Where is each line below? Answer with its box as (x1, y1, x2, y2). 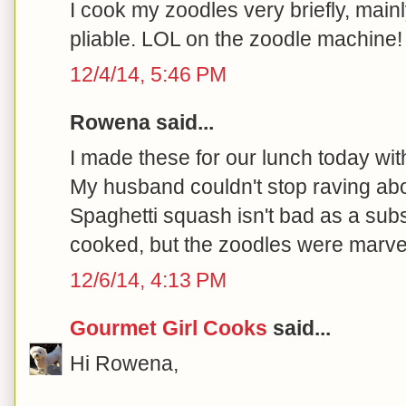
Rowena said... (70, 110, 214, 134)
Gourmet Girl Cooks (70, 315, 267, 340)
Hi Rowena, (70, 351, 179, 375)
